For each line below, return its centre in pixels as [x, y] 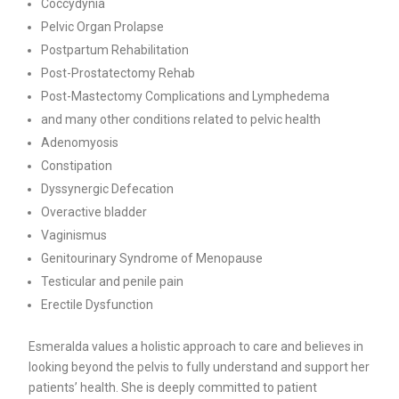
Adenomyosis [80, 143]
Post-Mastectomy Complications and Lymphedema [186, 97]
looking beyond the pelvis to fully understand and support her [199, 367]
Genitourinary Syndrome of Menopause [152, 259]
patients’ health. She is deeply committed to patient [173, 388]
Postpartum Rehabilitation [115, 50]
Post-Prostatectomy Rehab [118, 73]
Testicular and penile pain [113, 282]
